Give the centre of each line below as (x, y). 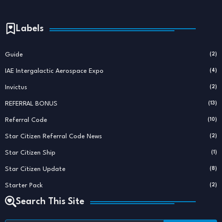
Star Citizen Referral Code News (54, 137)
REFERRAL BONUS (31, 104)
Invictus (16, 88)
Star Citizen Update (35, 169)
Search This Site (50, 202)
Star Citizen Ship (30, 153)
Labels (30, 29)
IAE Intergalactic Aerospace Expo (54, 71)
